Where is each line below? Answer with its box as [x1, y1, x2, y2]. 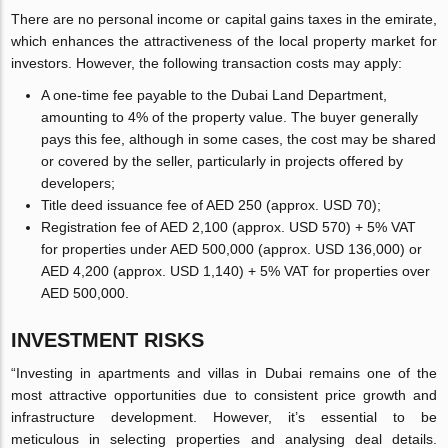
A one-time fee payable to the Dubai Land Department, [41, 86, 388, 103]
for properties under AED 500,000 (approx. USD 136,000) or [41, 240, 423, 257]
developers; [41, 174, 116, 191]
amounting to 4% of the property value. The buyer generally [41, 108, 419, 125]
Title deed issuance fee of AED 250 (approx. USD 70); [41, 196, 382, 213]
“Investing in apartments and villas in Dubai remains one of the [11, 364, 437, 381]
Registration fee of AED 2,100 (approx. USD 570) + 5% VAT [41, 218, 417, 235]
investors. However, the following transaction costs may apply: [11, 54, 403, 71]
